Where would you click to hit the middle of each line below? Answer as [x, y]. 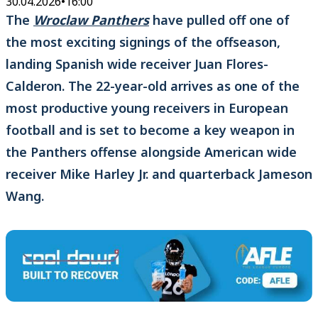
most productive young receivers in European [147, 108]
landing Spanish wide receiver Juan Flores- [137, 64]
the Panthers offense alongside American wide [151, 152]
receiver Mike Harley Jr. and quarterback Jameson [159, 174]
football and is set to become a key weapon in [150, 130]
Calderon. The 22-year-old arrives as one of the [153, 86]
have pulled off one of [219, 20]
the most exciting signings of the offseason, [143, 42]
